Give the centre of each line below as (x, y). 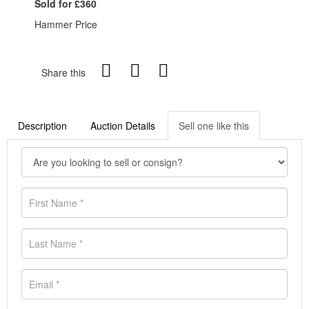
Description (42, 126)
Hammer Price (66, 24)
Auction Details (123, 126)
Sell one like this (214, 126)
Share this (63, 73)
